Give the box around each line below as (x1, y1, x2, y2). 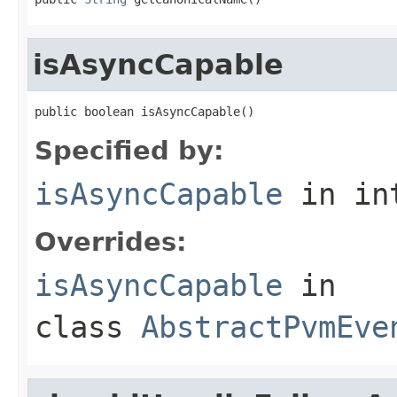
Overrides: (35, 226, 187, 257)
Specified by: (35, 135, 224, 166)
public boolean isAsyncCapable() (35, 104, 254, 119)
